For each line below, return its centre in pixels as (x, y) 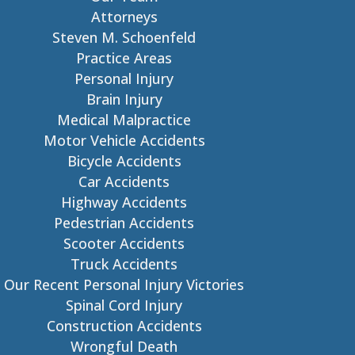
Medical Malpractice (124, 120)
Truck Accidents (124, 264)
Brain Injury (124, 99)
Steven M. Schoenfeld (124, 37)
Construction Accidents (124, 326)
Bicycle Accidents (124, 161)
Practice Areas (124, 58)
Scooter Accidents (124, 243)
